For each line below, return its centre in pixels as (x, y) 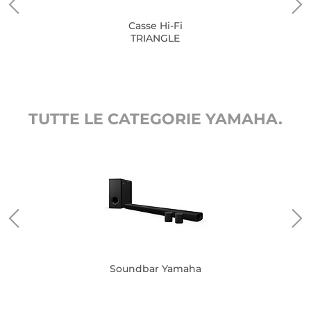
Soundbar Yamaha (155, 269)
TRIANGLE (155, 38)
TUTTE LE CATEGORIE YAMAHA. (155, 119)
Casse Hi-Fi (155, 26)
